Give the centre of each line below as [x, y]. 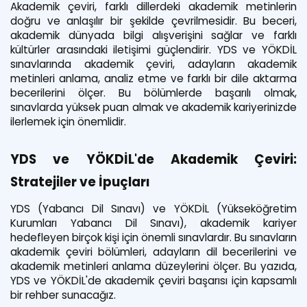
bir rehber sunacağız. [63, 295]
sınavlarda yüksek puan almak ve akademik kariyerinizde [153, 107]
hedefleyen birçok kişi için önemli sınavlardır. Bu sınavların [153, 237]
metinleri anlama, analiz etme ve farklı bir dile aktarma [153, 78]
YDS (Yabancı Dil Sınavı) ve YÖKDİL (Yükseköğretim [153, 209]
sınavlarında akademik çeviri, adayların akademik [153, 64]
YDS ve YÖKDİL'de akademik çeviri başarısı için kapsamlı [153, 281]
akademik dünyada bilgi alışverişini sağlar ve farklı [153, 35]
